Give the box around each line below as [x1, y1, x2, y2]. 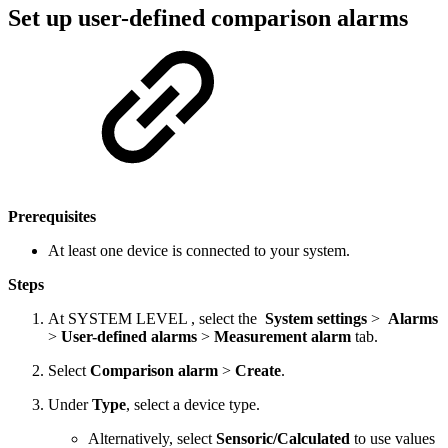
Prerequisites [8, 208, 96, 226]
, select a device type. [126, 396, 260, 414]
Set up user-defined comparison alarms [8, 5, 408, 32]
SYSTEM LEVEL [68, 310, 187, 328]
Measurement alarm [214, 328, 351, 346]
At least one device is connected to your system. [48, 242, 350, 260]
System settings [265, 310, 367, 328]
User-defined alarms [61, 328, 197, 346]
